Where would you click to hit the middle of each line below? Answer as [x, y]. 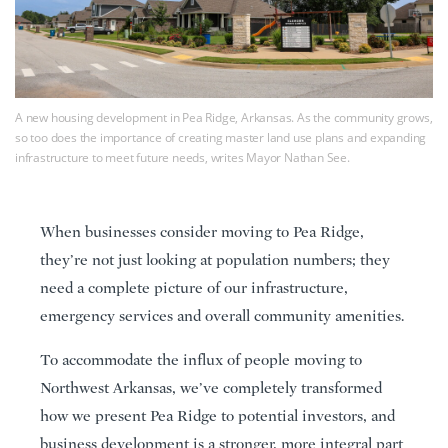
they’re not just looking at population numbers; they [215, 259]
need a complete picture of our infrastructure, [194, 287]
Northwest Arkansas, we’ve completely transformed [211, 387]
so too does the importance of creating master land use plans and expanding [221, 137]
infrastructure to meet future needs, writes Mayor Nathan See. [182, 157]
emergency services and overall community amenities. [222, 315]
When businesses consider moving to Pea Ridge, [202, 231]
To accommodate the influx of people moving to [201, 359]
